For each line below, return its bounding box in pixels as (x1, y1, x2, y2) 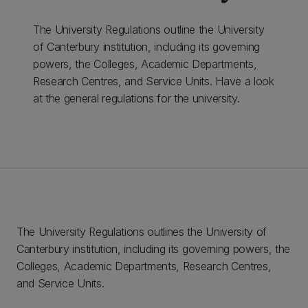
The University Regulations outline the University (33, 23, 265, 36)
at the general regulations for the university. (33, 91, 240, 105)
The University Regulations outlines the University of (16, 225, 267, 239)
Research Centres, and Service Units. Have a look (33, 74, 274, 88)
